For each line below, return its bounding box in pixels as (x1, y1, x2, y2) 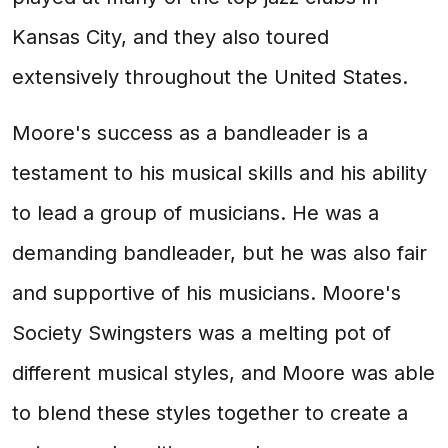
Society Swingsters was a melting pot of (12, 321, 391, 345)
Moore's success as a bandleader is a (12, 121, 368, 145)
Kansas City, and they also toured (12, 25, 329, 49)
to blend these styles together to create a (12, 401, 408, 425)
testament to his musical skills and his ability (12, 161, 427, 185)
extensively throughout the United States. (12, 65, 408, 89)
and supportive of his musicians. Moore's (12, 281, 401, 305)
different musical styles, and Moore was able (12, 361, 435, 385)
